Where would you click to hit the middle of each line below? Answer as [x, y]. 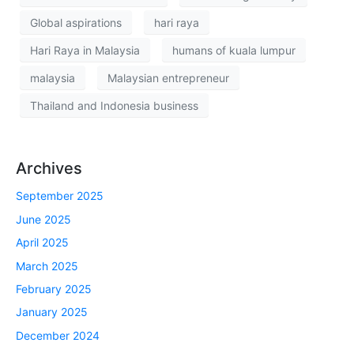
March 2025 [47, 265]
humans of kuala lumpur [234, 50]
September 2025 [60, 196]
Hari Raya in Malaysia [85, 50]
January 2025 [52, 312]
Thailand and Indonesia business [114, 105]
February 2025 [54, 289]
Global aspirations [76, 22]
